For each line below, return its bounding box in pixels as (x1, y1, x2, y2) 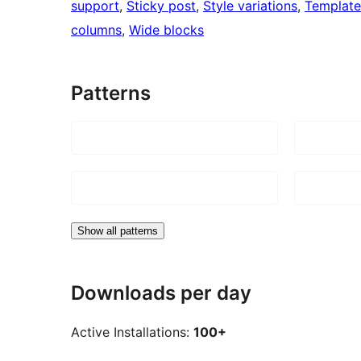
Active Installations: (71, 324, 193, 341)
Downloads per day (71, 280, 251, 305)
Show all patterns (77, 224, 158, 237)
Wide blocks (129, 21, 204, 38)
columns (71, 21, 122, 38)
